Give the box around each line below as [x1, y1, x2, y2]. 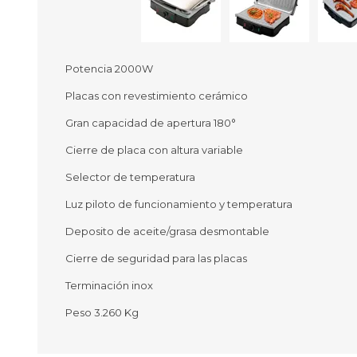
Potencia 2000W [65, 61, 153, 75]
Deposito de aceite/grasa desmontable [65, 224, 269, 237]
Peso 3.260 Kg [65, 305, 139, 319]
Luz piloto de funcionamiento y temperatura [65, 197, 292, 210]
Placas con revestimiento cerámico [65, 88, 248, 102]
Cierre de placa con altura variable [65, 143, 243, 156]
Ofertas [53, 97, 104, 112]
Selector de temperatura [65, 170, 195, 183]
